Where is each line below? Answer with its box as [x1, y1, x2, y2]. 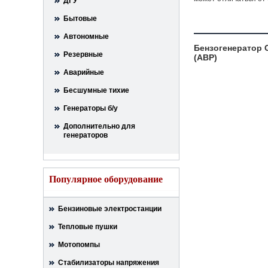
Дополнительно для [63, 122, 135, 130]
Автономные [63, 32, 109, 41]
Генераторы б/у [63, 104, 118, 112]
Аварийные [63, 68, 104, 77]
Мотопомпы [58, 240, 100, 249]
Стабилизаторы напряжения [58, 258, 159, 267]
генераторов [63, 131, 108, 139]
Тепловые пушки [58, 223, 117, 231]
